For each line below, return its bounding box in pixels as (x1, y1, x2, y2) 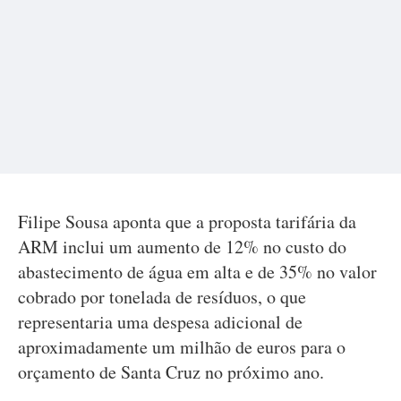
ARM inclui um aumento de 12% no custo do (18, 235, 346, 259)
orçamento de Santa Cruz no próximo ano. (18, 360, 324, 384)
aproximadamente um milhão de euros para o (18, 335, 346, 359)
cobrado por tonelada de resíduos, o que (18, 285, 306, 309)
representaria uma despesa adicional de (18, 310, 303, 334)
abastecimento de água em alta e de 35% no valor (18, 260, 377, 284)
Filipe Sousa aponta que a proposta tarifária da (18, 209, 356, 234)
